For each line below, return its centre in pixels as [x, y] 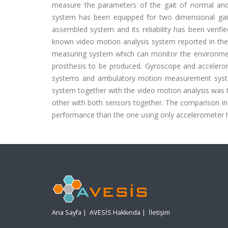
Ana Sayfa [67, 213]
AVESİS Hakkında [115, 213]
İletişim [159, 213]
